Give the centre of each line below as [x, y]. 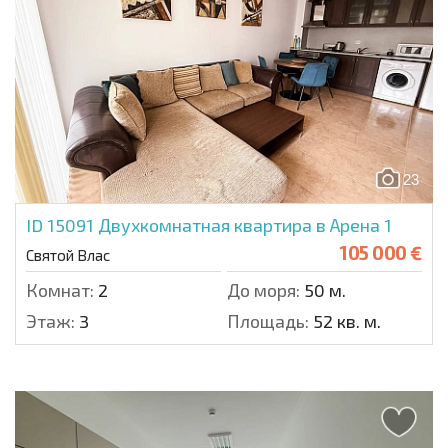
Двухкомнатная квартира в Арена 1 [245, 225]
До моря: [263, 290]
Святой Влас [68, 255]
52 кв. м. [345, 321]
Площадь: [268, 321]
